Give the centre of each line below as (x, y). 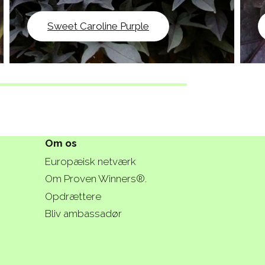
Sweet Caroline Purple (98, 26)
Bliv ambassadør (83, 213)
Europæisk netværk (91, 162)
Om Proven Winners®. (96, 179)
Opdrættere (73, 196)
